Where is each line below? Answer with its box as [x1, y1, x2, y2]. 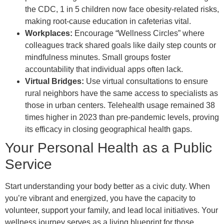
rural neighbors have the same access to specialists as [25, 89, 218, 98]
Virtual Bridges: [25, 77, 84, 86]
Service [5, 156, 52, 172]
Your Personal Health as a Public [5, 140, 212, 156]
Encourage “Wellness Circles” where [72, 29, 204, 38]
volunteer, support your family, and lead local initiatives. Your [5, 206, 218, 215]
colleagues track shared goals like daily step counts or [25, 41, 216, 50]
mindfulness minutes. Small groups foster [25, 53, 170, 62]
